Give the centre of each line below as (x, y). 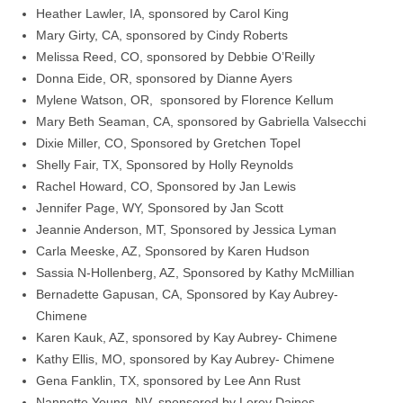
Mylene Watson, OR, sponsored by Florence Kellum (185, 100)
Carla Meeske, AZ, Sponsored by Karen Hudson (173, 251)
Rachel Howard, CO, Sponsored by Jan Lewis (166, 187)
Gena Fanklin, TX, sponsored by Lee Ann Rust (168, 381)
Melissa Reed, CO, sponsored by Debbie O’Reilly (175, 57)
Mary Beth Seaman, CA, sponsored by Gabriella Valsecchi (201, 122)
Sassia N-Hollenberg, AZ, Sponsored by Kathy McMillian (195, 273)
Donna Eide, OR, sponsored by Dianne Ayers (164, 79)
